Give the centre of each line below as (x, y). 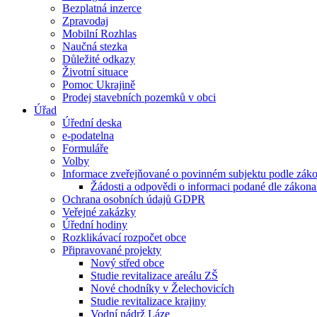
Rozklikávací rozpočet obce (124, 237)
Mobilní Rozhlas (99, 34)
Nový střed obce (127, 263)
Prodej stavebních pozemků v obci (139, 97)
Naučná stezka (95, 46)
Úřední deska (92, 123)
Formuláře (85, 148)
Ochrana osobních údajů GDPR (134, 199)
